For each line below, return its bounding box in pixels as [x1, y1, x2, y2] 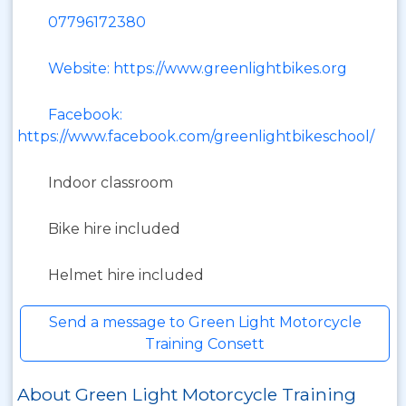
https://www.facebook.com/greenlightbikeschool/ [17, 128, 374, 145]
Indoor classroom [48, 174, 173, 191]
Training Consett [145, 335, 265, 353]
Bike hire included [48, 220, 180, 237]
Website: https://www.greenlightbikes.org [48, 60, 347, 77]
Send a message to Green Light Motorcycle [48, 314, 362, 331]
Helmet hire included [48, 266, 204, 284]
